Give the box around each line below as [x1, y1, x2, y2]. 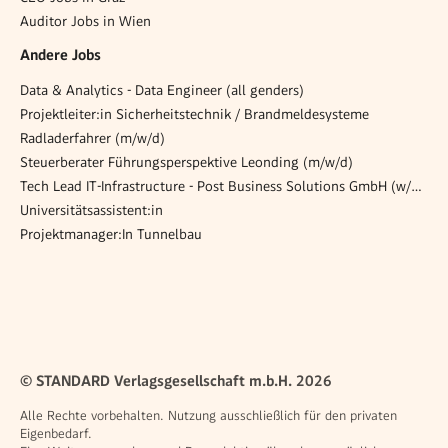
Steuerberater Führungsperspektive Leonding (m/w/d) [20, 153, 353, 170]
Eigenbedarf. [20, 426, 92, 441]
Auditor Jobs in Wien [20, 12, 151, 29]
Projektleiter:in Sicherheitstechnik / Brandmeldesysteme [20, 105, 369, 122]
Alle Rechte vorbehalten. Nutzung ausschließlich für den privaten [20, 408, 397, 423]
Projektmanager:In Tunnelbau [20, 225, 202, 242]
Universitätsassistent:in [20, 201, 163, 218]
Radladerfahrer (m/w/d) [20, 129, 165, 146]
